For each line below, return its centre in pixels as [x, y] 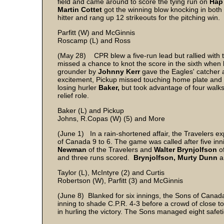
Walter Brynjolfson [185, 149]
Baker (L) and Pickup [91, 110]
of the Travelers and [120, 149]
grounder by [78, 71]
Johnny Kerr [120, 71]
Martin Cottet [81, 9]
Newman [72, 149]
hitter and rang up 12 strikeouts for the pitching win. [139, 17]
